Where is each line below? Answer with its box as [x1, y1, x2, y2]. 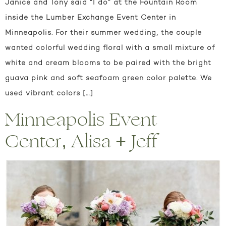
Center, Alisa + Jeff [5, 127, 157, 155]
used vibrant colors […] [5, 90, 93, 98]
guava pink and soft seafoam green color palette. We [5, 75, 212, 83]
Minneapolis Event [5, 105, 157, 134]
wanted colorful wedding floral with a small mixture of [5, 44, 215, 52]
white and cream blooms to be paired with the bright [5, 60, 211, 68]
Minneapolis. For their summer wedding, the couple [5, 29, 202, 37]
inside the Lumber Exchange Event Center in [5, 14, 176, 22]
